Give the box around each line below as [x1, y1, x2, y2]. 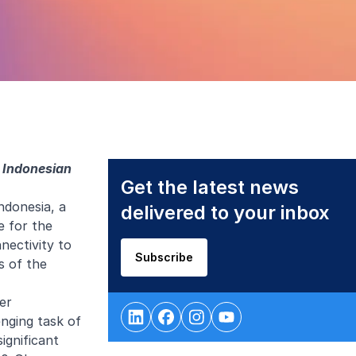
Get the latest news [120, 176, 299, 199]
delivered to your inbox [120, 201, 330, 224]
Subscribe [134, 250, 193, 264]
